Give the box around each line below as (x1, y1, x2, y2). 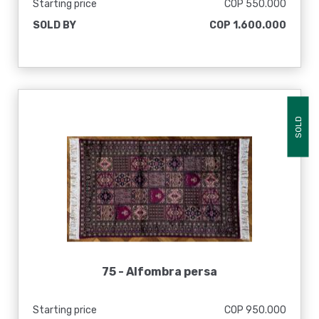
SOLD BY (33, 19, 76, 31)
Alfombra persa (126, 265, 217, 278)
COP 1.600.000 (209, 19, 286, 31)
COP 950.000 (224, 304, 286, 316)
